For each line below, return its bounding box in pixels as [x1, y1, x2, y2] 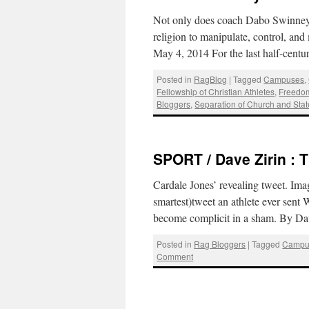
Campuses [263, 73, 305, 86]
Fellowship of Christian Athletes [157, 86, 275, 98]
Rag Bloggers [194, 237, 246, 250]
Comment [157, 250, 194, 262]
